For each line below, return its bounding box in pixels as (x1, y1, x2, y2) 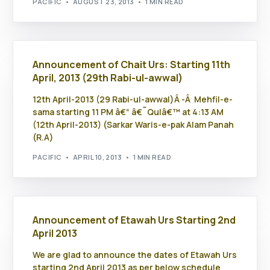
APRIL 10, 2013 (73, 152, 122, 162)
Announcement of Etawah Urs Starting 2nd (33, 213, 236, 227)
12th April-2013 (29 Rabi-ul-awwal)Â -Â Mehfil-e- (33, 93, 233, 105)
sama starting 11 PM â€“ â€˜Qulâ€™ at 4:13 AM (33, 106, 224, 118)
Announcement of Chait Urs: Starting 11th (33, 58, 231, 72)
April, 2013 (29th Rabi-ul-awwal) (33, 71, 183, 85)
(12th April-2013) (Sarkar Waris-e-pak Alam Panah (33, 119, 234, 131)
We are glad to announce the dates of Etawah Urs (33, 249, 237, 261)
